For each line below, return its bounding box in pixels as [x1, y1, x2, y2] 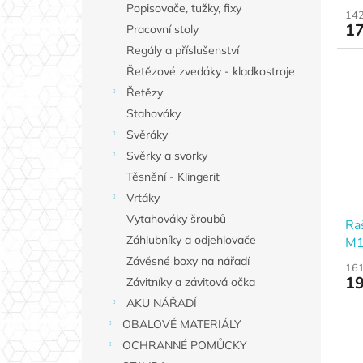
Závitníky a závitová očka [126, 275, 255, 290]
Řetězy [126, 85, 163, 100]
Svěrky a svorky [126, 148, 207, 164]
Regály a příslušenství [126, 43, 239, 58]
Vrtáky [126, 190, 160, 206]
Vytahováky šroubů [126, 211, 226, 227]
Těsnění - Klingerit [126, 169, 220, 185]
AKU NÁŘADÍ [126, 296, 197, 311]
